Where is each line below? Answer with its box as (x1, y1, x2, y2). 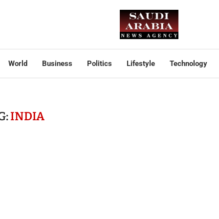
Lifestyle (126, 59, 155, 68)
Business (42, 59, 72, 68)
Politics (87, 59, 112, 68)
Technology (169, 59, 207, 68)
